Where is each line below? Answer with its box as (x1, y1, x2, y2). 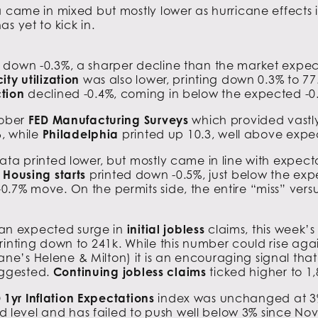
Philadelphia (42, 126, 119, 141)
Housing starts (3, 167, 87, 182)
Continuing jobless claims (53, 264, 207, 279)
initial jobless (126, 221, 209, 236)
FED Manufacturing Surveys (28, 112, 192, 127)
